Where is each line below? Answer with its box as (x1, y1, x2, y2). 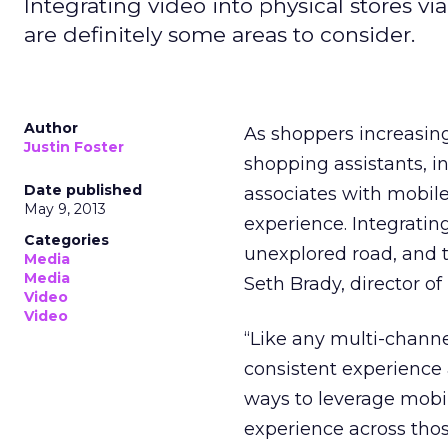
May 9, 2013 (24, 200, 106, 218)
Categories (24, 231, 109, 249)
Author (24, 119, 78, 137)
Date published (24, 181, 142, 199)
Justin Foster (24, 138, 124, 156)
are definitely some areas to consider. (24, 22, 415, 47)
